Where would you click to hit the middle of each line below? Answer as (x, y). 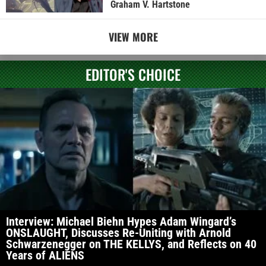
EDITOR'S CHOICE (133, 75)
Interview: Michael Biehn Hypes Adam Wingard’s (121, 222)
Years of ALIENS (45, 256)
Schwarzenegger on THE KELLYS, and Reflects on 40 (131, 244)
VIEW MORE (133, 37)
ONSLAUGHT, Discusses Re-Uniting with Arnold (118, 233)
